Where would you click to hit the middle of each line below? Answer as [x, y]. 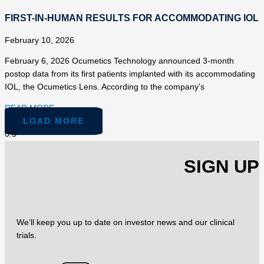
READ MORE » [33, 108]
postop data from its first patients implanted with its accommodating [130, 74]
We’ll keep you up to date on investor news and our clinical [126, 223]
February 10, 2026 [39, 40]
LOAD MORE [54, 121]
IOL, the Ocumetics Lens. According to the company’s [105, 87]
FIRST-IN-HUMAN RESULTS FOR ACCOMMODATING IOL [132, 18]
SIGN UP [222, 166]
